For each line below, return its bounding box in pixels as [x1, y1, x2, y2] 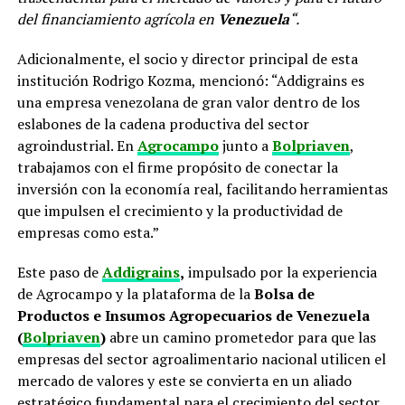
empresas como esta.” [16, 222, 159, 242]
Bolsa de [253, 284, 315, 304]
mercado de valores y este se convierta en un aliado [16, 371, 352, 391]
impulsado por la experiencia [184, 262, 377, 282]
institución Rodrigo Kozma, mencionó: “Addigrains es [16, 71, 364, 90]
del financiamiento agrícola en [16, 9, 218, 29]
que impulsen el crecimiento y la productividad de [16, 201, 343, 221]
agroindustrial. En [16, 136, 137, 155]
